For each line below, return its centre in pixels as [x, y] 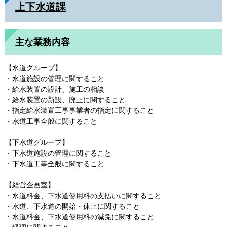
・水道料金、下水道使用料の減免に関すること [80, 217]
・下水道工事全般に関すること [55, 164]
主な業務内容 [43, 42]
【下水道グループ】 [37, 142]
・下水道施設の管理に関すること [58, 153]
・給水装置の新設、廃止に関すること [65, 100]
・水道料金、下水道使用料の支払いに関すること [83, 196]
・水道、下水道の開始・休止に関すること [72, 206]
